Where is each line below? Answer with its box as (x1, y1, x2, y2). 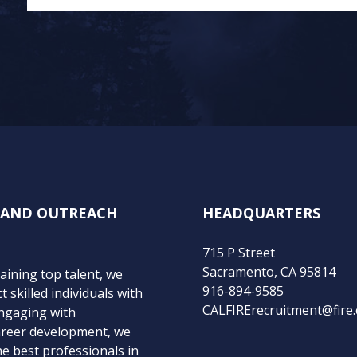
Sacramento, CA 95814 (202, 262, 335, 280)
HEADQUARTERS (202, 202, 320, 222)
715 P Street (202, 243, 275, 261)
